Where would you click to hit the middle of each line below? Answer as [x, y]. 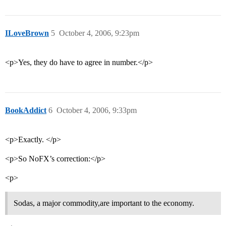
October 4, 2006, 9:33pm [97, 110]
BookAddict [26, 110]
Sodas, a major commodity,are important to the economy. [104, 203]
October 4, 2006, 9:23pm [99, 33]
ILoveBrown [27, 33]
